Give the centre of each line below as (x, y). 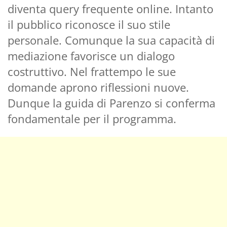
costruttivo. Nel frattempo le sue (92, 71)
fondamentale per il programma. (92, 118)
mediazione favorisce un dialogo (91, 55)
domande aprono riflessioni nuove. (98, 87)
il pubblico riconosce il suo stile (89, 24)
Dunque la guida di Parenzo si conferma (111, 103)
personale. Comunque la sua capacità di (111, 40)
